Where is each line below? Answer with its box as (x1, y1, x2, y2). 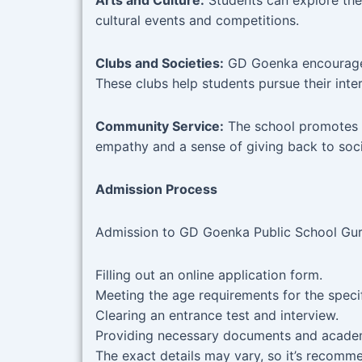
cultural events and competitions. (95, 12, 299, 29)
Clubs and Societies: (95, 55, 224, 72)
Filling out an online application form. (95, 267, 322, 284)
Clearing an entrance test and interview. (95, 307, 339, 324)
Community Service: (95, 118, 224, 135)
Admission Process (95, 181, 217, 198)
